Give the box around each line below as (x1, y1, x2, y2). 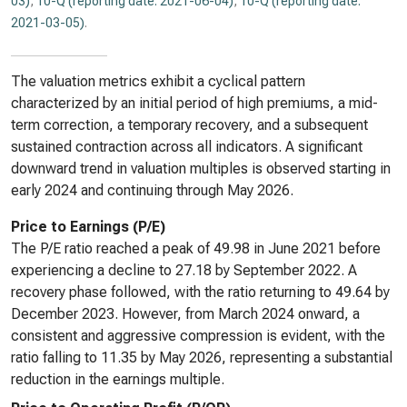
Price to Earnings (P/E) (11, 218, 165, 235)
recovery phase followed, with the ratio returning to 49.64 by (11, 283, 390, 301)
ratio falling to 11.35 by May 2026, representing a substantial (11, 349, 392, 366)
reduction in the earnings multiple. (11, 371, 224, 388)
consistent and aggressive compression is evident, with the (11, 327, 385, 344)
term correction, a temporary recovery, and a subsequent (11, 116, 368, 134)
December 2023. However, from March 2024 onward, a (11, 305, 360, 323)
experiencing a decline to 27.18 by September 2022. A (11, 262, 357, 279)
